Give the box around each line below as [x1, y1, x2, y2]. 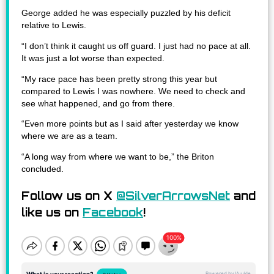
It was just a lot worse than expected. [21, 53, 165, 63]
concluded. [21, 164, 64, 174]
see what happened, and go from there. [21, 98, 175, 108]
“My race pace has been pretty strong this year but [21, 74, 217, 84]
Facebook [83, 205, 143, 219]
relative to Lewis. [21, 21, 86, 31]
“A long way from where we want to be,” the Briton [21, 152, 214, 161]
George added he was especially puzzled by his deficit [21, 9, 231, 18]
